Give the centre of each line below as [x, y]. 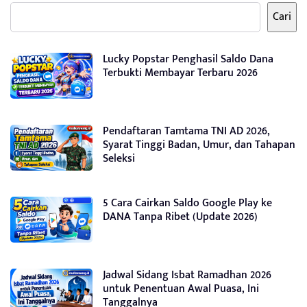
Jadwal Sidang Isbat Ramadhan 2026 [187, 275]
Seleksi [119, 159]
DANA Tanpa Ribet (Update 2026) [180, 217]
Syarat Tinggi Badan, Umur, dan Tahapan [199, 145]
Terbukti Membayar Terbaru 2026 [180, 73]
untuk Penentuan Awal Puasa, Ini [181, 289]
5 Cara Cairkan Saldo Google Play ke [187, 203]
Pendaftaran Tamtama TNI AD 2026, [186, 131]
